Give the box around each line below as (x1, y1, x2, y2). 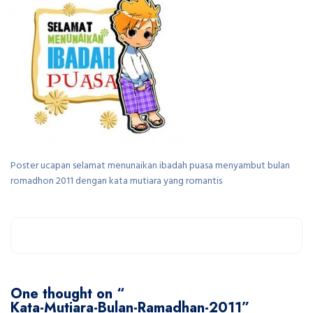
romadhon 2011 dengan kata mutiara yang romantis (10, 173, 222, 189)
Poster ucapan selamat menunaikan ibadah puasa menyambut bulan (10, 158, 290, 174)
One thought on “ (10, 284, 124, 304)
